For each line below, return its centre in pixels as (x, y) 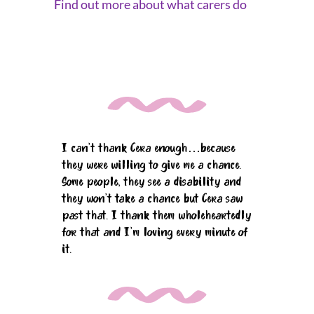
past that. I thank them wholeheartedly (157, 217)
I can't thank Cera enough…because (149, 149)
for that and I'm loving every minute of (155, 233)
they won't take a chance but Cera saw (152, 200)
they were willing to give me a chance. (152, 166)
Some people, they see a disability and (152, 183)
